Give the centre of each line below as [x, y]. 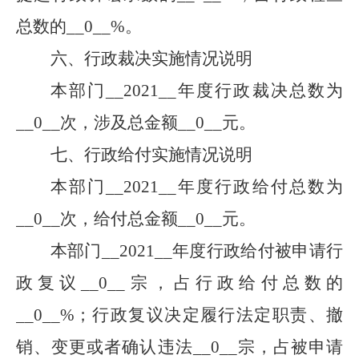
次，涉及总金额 [119, 123]
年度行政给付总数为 [260, 187]
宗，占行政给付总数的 [234, 283]
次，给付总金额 [119, 219]
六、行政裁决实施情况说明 [151, 58]
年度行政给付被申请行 [258, 251]
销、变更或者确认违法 [105, 347]
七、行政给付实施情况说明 [151, 155]
